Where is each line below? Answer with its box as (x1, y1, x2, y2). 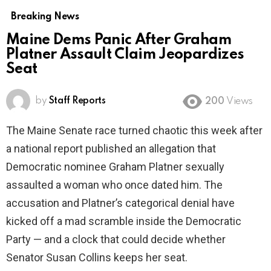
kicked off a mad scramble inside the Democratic (6, 215, 241, 228)
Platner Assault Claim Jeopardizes (6, 47, 244, 63)
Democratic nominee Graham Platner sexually (6, 160, 224, 174)
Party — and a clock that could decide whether (6, 233, 226, 246)
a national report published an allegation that (6, 142, 216, 155)
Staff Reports (48, 96, 106, 106)
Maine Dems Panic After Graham (6, 33, 231, 48)
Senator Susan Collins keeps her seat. (6, 251, 188, 264)
